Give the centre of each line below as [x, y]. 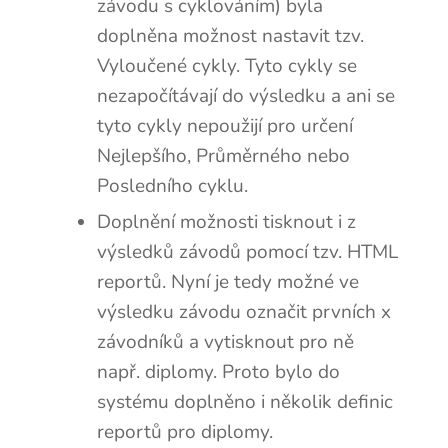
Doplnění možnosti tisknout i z [226, 221]
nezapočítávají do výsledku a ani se [245, 95]
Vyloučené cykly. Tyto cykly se [226, 65]
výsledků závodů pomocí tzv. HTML [247, 251]
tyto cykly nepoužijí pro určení [224, 125]
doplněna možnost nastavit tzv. [230, 35]
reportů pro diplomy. [184, 431]
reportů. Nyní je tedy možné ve [227, 281]
